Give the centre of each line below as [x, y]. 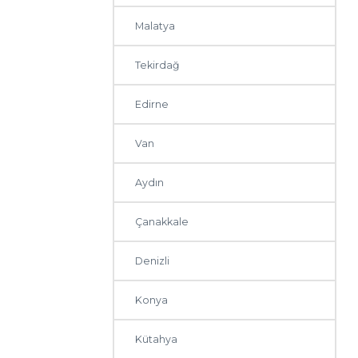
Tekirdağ [158, 66]
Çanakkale [162, 222]
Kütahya [157, 340]
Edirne [152, 105]
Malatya [155, 26]
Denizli [153, 261]
